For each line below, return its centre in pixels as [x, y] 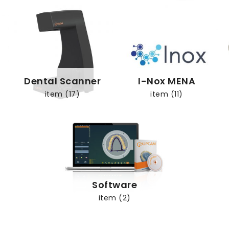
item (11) [167, 94]
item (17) [62, 94]
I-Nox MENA [167, 81]
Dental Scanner [62, 81]
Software [114, 185]
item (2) [114, 198]
